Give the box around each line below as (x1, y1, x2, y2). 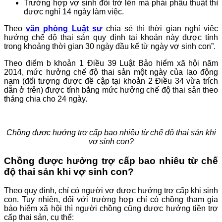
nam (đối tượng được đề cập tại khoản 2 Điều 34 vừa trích (4, 76, 218, 85)
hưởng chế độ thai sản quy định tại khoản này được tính (4, 33, 218, 42)
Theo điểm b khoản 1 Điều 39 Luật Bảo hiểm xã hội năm (4, 58, 218, 67)
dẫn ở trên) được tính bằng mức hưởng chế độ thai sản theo (4, 85, 218, 94)
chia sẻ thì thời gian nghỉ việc (102, 24, 219, 33)
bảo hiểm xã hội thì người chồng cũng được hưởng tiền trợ (4, 204, 218, 213)
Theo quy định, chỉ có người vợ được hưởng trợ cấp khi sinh (4, 186, 218, 195)
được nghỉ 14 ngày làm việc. (24, 7, 124, 16)
